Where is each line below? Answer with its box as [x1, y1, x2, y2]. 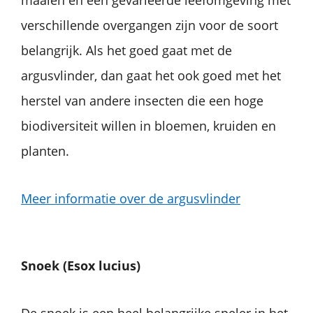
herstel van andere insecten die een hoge [21, 92, 263, 109]
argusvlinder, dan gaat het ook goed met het [21, 66, 281, 84]
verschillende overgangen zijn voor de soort [21, 16, 278, 34]
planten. [21, 142, 69, 159]
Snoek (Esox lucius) [21, 256, 140, 274]
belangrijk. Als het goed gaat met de [21, 41, 232, 59]
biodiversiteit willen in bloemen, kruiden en [21, 117, 276, 134]
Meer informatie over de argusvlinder [21, 189, 240, 207]
